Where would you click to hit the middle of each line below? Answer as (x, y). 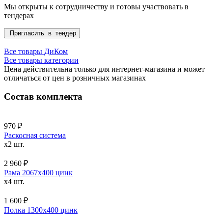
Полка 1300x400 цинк (41, 210)
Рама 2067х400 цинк (38, 173)
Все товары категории (41, 60)
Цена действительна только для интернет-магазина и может (104, 69)
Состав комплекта (43, 97)
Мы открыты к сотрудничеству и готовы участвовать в (96, 6)
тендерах (19, 15)
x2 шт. (14, 144)
